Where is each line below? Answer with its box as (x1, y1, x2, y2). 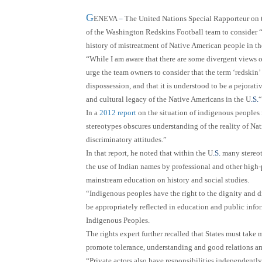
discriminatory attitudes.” (86, 135, 167, 144)
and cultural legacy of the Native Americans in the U (86, 94, 251, 104)
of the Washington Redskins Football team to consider (86, 27, 259, 36)
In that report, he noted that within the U (86, 148, 213, 157)
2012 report (99, 108, 136, 117)
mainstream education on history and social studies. (86, 175, 249, 184)
